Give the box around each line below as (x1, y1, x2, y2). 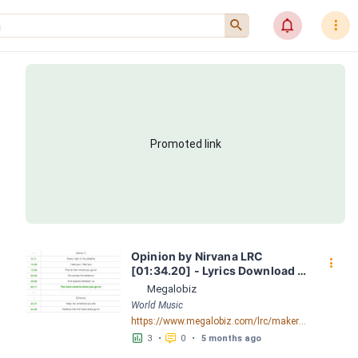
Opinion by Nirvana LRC (131, 249, 264, 263)
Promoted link (149, 137, 221, 150)
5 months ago (201, 332, 261, 344)
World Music (131, 300, 183, 311)
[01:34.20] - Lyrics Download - (131, 264, 304, 277)
